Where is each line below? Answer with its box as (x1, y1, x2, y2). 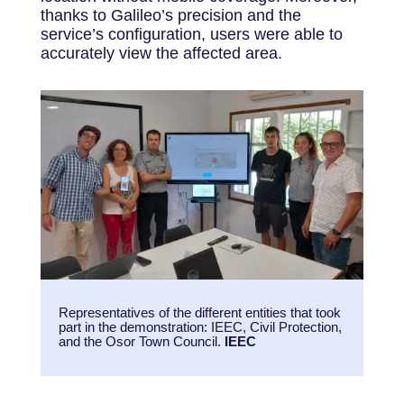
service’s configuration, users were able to (40, 24, 343, 43)
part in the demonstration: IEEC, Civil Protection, (58, 318, 342, 335)
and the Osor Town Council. (58, 333, 225, 349)
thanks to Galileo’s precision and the (40, 5, 301, 24)
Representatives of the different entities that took (58, 304, 341, 320)
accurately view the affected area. (40, 43, 282, 62)
